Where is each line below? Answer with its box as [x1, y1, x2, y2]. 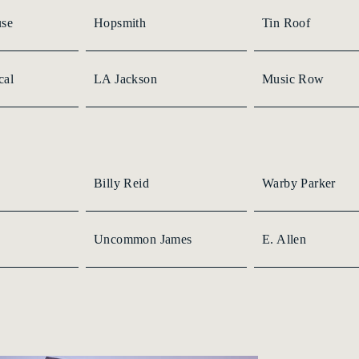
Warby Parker [262, 175, 336, 190]
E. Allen [262, 232, 307, 246]
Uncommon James [94, 232, 192, 246]
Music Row [262, 71, 325, 86]
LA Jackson [94, 71, 157, 86]
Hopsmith [94, 15, 147, 30]
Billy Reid [94, 175, 149, 190]
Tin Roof [262, 15, 311, 30]
